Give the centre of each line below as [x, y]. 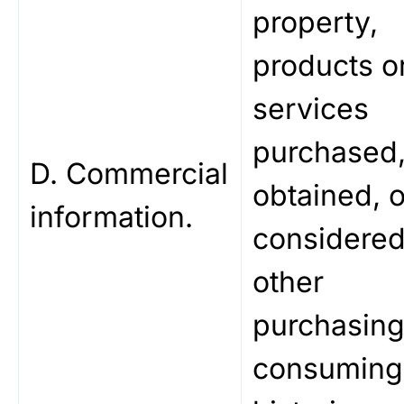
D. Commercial [129, 174]
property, [315, 22]
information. [111, 217]
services [311, 109]
